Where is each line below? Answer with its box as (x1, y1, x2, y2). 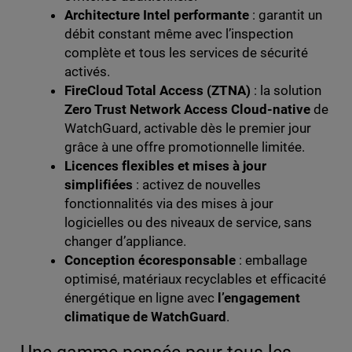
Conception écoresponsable (64, 252, 236, 269)
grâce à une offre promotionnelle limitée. (64, 139, 306, 156)
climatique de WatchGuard (64, 309, 226, 325)
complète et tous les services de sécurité (64, 45, 309, 61)
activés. (64, 64, 110, 80)
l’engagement (217, 290, 301, 306)
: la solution (250, 82, 322, 99)
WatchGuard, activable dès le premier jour (64, 120, 312, 137)
